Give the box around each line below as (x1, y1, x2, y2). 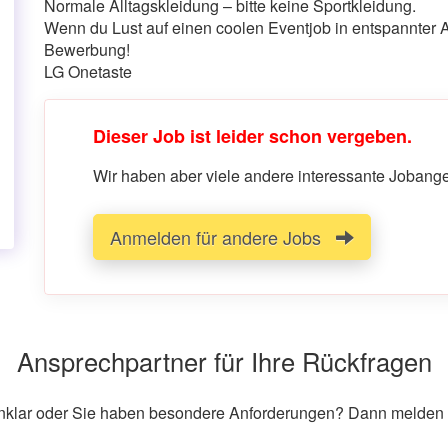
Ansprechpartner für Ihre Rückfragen (16, 343, 432, 380)
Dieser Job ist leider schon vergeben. (93, 123, 412, 149)
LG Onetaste (44, 60, 132, 83)
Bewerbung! (44, 38, 130, 61)
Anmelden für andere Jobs (110, 224, 336, 250)
